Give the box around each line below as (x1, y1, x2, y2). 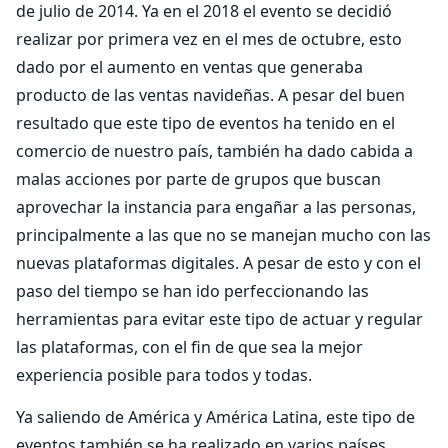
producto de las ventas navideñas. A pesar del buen (16, 84, 405, 106)
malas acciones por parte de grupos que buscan (16, 168, 381, 190)
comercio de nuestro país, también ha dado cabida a (16, 140, 413, 162)
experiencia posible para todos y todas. (16, 364, 312, 386)
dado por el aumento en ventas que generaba (16, 56, 363, 78)
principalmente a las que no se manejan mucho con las (16, 224, 431, 246)
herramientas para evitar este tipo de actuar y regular (16, 308, 423, 330)
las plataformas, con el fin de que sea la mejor (16, 336, 363, 358)
